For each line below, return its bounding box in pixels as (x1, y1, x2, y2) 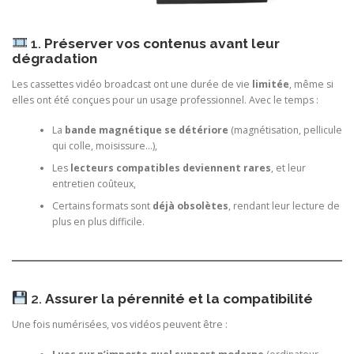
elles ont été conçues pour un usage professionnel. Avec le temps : (12, 92, 318, 107)
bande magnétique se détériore (64, 123, 228, 137)
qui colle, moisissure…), (51, 139, 157, 153)
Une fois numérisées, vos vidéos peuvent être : (12, 317, 228, 331)
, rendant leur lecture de (228, 199, 340, 213)
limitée (252, 77, 289, 91)
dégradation (12, 50, 97, 66)
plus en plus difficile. (51, 215, 145, 229)
